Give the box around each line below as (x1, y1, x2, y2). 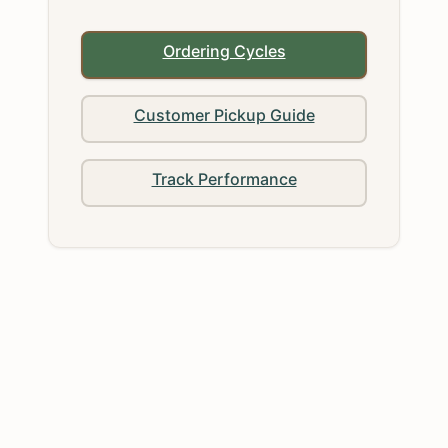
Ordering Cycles (162, 40, 286, 61)
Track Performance (151, 168, 297, 189)
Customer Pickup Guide (133, 104, 315, 125)
